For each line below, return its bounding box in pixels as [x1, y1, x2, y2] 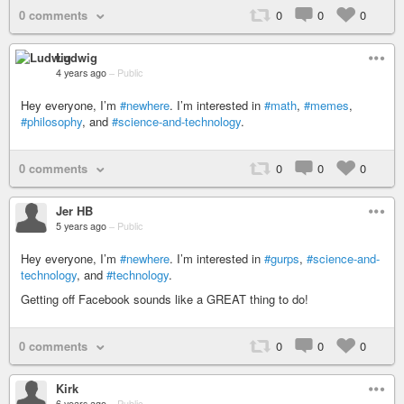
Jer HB [56, 202, 93, 219]
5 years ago [56, 219, 106, 233]
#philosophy [21, 113, 82, 130]
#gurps [264, 250, 299, 267]
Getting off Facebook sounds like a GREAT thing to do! [21, 290, 308, 308]
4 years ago [56, 66, 106, 79]
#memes [304, 96, 349, 114]
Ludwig [56, 49, 97, 66]
